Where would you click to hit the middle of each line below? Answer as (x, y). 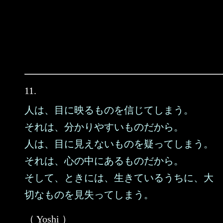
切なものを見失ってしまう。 (89, 195)
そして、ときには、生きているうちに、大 (119, 178)
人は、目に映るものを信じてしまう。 (109, 110)
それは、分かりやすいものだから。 (104, 127)
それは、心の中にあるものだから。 (104, 161)
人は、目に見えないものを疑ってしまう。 (119, 144)
